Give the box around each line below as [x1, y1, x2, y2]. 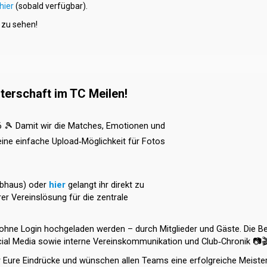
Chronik [221, 236, 253, 247]
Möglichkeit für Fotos [82, 136, 165, 147]
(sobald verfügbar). [14, 1, 88, 11]
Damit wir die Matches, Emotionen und [15, 120, 165, 131]
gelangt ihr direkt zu [68, 179, 144, 190]
